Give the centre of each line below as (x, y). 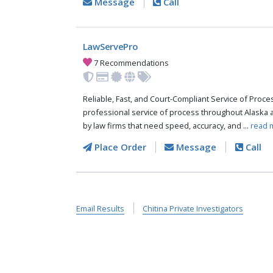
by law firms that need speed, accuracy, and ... (166, 126)
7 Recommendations (131, 62)
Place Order (119, 147)
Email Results (100, 209)
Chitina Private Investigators (193, 209)
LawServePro (110, 47)
